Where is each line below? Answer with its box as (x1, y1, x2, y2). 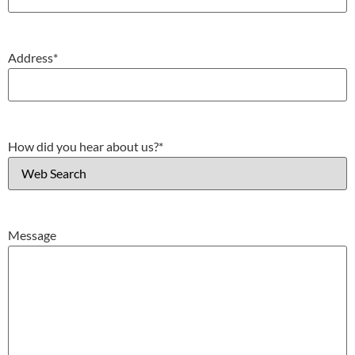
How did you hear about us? (8, 138, 158, 154)
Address (8, 49, 53, 65)
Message (8, 227, 56, 242)
